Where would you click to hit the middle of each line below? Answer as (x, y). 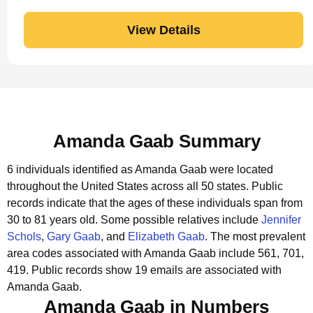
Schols (24, 236)
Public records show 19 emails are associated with (156, 270)
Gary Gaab (74, 236)
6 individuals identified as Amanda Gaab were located (140, 169)
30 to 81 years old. (54, 220)
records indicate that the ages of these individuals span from (155, 203)
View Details (163, 30)
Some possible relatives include (181, 220)
